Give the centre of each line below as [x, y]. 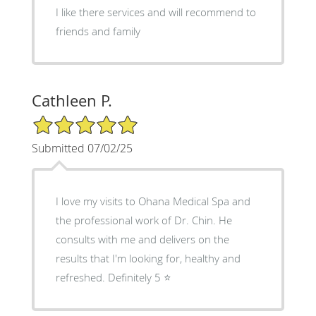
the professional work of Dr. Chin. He [144, 220]
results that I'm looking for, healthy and [148, 258]
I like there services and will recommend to [101, 12]
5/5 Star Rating [66, 120]
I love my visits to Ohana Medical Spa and [153, 201]
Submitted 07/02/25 [82, 148]
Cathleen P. [72, 100]
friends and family [98, 31]
